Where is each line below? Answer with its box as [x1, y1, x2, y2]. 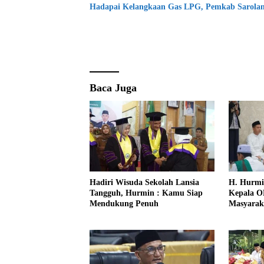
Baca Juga [90, 82, 137, 94]
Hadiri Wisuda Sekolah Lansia [90, 177, 199, 187]
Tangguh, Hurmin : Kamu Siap [90, 188, 203, 197]
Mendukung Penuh [90, 199, 159, 208]
